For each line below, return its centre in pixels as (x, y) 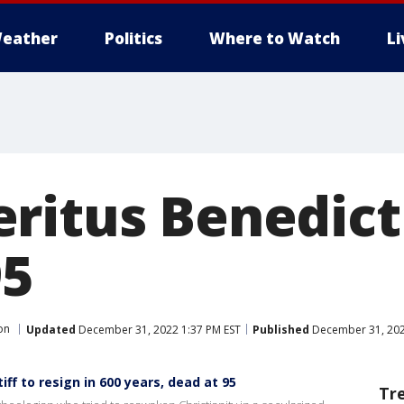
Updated (51, 329)
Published (281, 329)
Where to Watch (275, 38)
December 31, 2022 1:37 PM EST (158, 329)
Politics (133, 38)
